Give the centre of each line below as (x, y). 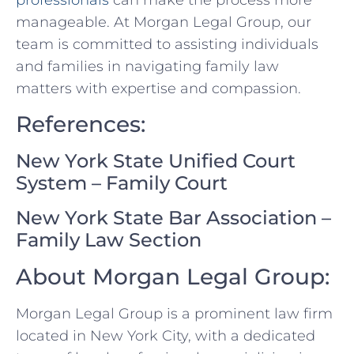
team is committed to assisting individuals (167, 45)
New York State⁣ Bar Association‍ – (173, 217)
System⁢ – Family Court (122, 183)
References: (81, 124)
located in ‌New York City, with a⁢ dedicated (166, 335)
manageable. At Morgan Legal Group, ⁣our (164, 23)
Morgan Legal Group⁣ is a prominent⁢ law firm (174, 313)
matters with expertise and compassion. (158, 89)
